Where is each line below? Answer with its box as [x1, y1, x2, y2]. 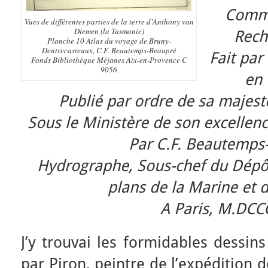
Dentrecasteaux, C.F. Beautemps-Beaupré [41, 45, 176, 56]
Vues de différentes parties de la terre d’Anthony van [24, 16, 194, 27]
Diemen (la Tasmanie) [74, 26, 144, 36]
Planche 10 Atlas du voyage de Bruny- [47, 35, 171, 46]
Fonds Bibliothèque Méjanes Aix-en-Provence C [31, 54, 187, 65]
